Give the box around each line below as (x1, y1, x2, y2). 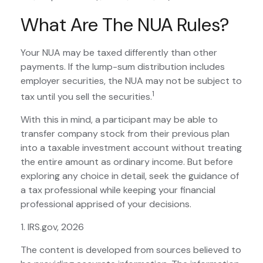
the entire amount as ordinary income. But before (21, 156, 233, 168)
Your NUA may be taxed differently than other (21, 46, 217, 59)
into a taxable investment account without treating (21, 141, 242, 154)
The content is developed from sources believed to (21, 244, 241, 257)
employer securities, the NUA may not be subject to (21, 75, 242, 87)
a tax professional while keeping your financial (21, 184, 215, 197)
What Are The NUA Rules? (21, 12, 229, 37)
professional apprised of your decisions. (21, 198, 191, 211)
